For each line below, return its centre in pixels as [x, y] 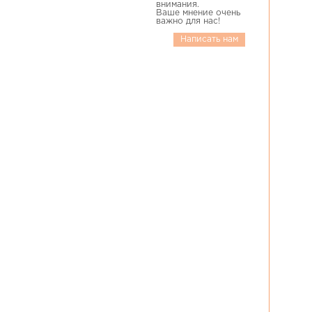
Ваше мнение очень [198, 13]
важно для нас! [188, 21]
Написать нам [209, 39]
